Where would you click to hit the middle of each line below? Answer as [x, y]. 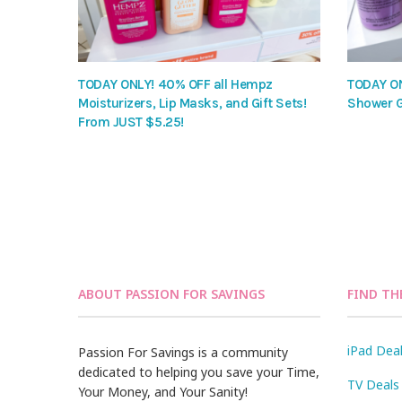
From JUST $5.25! [131, 122]
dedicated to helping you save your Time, [199, 372]
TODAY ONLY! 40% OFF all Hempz [175, 85]
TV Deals [373, 385]
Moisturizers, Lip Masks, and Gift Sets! [192, 104]
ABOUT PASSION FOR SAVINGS [171, 294]
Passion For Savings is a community [184, 353]
